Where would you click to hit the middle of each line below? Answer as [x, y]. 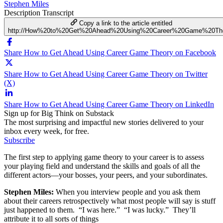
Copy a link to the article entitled [126, 23]
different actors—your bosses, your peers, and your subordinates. [106, 175]
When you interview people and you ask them [128, 192]
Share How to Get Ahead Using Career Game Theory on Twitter [106, 74]
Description [23, 12]
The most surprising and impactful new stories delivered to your [104, 122]
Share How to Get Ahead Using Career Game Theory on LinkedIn [109, 104]
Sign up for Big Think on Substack [59, 113]
